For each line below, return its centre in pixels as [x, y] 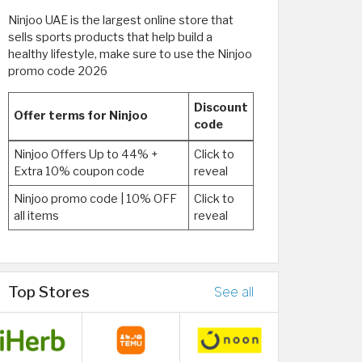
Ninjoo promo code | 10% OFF [95, 199]
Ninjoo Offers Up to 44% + [86, 154]
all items [36, 216]
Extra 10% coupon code [79, 171]
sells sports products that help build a [110, 37]
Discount [221, 107]
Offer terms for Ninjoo [81, 116]
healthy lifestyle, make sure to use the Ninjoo [130, 54]
